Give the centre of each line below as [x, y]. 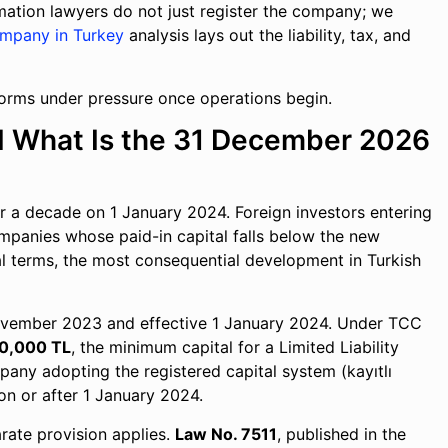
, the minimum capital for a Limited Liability [235, 347]
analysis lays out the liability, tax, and [268, 35]
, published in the [342, 434]
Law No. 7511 [226, 434]
